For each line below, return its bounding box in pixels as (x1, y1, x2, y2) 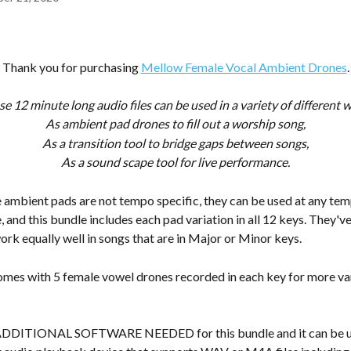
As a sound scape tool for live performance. (61, 154, 290, 170)
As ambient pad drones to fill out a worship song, (45, 116, 306, 132)
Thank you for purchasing (2, 60, 141, 74)
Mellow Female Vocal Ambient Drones (140, 60, 347, 74)
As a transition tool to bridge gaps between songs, (42, 135, 309, 150)
